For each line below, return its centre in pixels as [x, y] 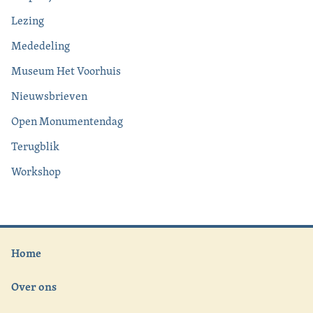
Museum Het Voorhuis [66, 71]
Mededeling [41, 45]
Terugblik [35, 146]
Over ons [34, 286]
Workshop [36, 171]
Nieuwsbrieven [49, 96]
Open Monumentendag [67, 121]
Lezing [28, 20]
